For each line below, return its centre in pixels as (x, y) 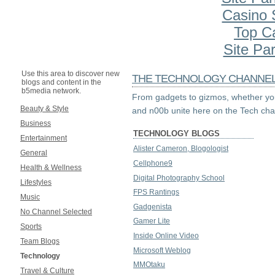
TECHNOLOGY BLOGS (176, 133)
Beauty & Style (45, 109)
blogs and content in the (61, 83)
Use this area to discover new (71, 74)
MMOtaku (149, 265)
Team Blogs (40, 242)
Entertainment (44, 138)
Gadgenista (153, 207)
